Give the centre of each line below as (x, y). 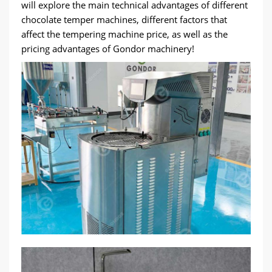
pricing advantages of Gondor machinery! (108, 49)
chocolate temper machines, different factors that (124, 19)
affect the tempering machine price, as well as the (124, 34)
